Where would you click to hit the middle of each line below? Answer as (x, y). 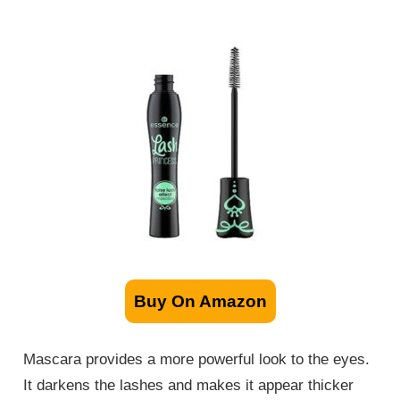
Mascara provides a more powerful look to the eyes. (197, 359)
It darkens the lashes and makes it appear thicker (189, 385)
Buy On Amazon (200, 302)
